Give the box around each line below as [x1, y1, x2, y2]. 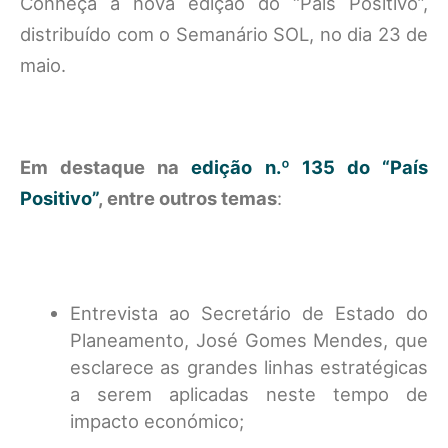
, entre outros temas [98, 187, 277, 209]
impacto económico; [70, 410, 244, 432]
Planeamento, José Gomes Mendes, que [70, 329, 428, 351]
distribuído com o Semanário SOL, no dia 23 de [20, 23, 428, 45]
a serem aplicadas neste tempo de [70, 383, 428, 405]
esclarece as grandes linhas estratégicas [70, 356, 428, 378]
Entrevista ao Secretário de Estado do [70, 302, 428, 324]
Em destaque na [20, 156, 192, 178]
